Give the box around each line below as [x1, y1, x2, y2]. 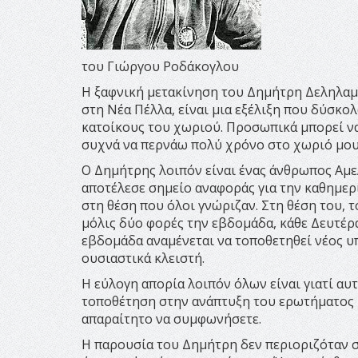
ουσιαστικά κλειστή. [82, 249, 205, 267]
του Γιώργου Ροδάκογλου [82, 57, 239, 75]
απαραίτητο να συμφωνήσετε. [82, 309, 261, 328]
